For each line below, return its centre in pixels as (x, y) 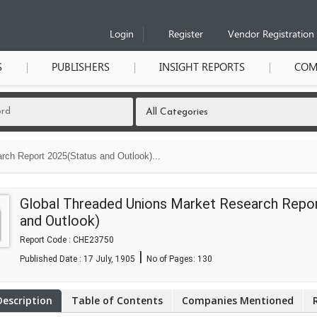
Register (186, 35)
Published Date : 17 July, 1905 (77, 259)
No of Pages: (172, 259)
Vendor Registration (271, 35)
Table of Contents (117, 300)
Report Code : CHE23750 (67, 240)
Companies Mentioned (238, 300)
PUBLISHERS (81, 68)
